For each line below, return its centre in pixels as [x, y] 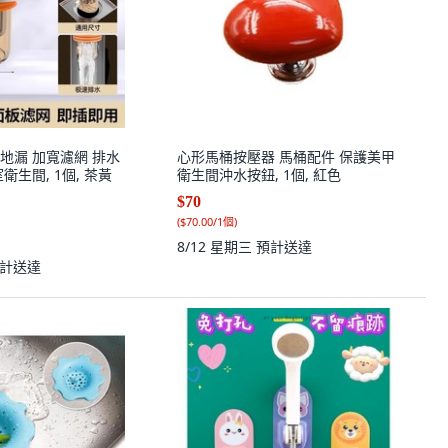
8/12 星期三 [216, 246]
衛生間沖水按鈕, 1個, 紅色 [259, 174]
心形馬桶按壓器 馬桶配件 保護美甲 [286, 156]
